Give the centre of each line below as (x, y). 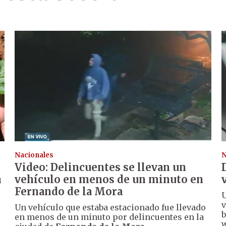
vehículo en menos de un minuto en (109, 180)
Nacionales (34, 155)
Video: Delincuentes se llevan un (101, 167)
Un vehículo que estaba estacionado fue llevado (110, 208)
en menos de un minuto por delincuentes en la (109, 217)
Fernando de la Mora (69, 192)
